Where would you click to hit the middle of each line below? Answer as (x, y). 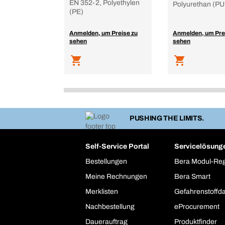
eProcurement (197, 207)
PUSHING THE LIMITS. (167, 119)
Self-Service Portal (117, 147)
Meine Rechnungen (116, 177)
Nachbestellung (110, 207)
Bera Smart (193, 177)
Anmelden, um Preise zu (103, 33)
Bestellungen (106, 162)
